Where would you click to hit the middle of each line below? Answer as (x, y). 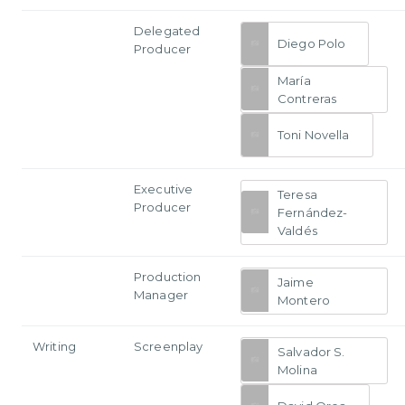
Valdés (297, 230)
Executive (164, 188)
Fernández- (313, 212)
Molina (297, 369)
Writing (54, 346)
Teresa (297, 194)
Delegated (167, 30)
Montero (304, 300)
